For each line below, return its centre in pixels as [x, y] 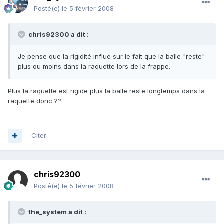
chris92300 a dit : [58, 35]
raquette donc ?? [35, 101]
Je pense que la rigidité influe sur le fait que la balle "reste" [111, 57]
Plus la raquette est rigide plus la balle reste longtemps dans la [106, 91]
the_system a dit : [57, 212]
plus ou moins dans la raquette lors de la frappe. [94, 67]
